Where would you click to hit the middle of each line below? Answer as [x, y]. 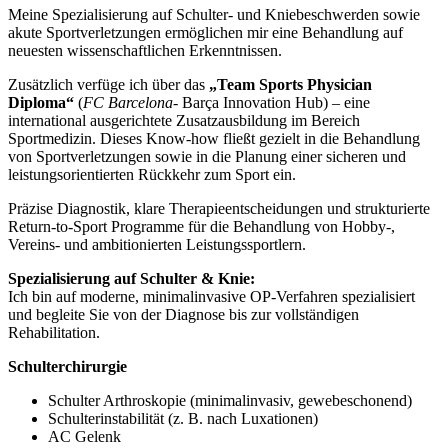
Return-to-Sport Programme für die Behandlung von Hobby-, [201, 227]
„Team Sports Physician [290, 85]
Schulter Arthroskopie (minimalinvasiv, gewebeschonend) [230, 401]
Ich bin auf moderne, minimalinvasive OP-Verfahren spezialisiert [211, 297]
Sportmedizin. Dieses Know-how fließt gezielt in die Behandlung [214, 139]
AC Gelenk [84, 437]
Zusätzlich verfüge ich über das [108, 85]
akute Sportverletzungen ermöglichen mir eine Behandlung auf [205, 33]
